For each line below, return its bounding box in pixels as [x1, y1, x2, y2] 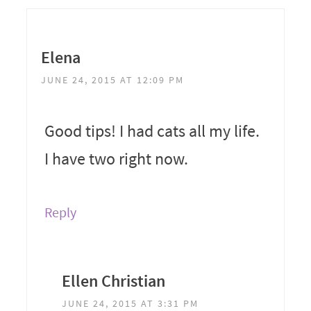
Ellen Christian [61, 269, 165, 292]
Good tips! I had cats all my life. [44, 119, 260, 142]
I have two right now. [44, 147, 188, 169]
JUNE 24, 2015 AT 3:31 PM [61, 296, 199, 310]
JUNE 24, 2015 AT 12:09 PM [40, 73, 184, 86]
